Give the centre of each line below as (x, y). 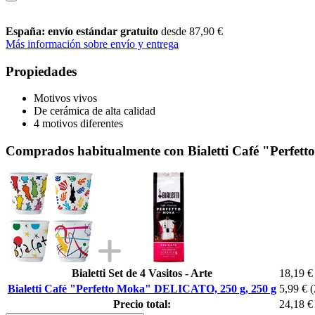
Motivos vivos (65, 98)
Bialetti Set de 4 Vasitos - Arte (142, 273)
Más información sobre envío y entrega (92, 44)
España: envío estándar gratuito (83, 31)
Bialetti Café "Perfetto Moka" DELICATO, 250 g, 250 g (142, 288)
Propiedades (41, 71)
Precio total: (142, 304)
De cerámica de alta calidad (95, 111)
